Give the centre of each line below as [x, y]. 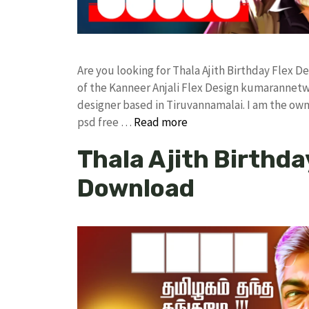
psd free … [106, 122]
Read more [161, 122]
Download [136, 188]
